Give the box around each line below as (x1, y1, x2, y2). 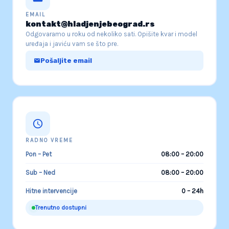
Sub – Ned (26, 169, 55, 177)
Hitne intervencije (26, 187, 77, 195)
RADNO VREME (26, 137, 73, 144)
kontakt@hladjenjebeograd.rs (26, 19, 155, 29)
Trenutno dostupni (35, 204, 86, 212)
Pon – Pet (26, 150, 52, 158)
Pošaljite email (40, 57, 92, 65)
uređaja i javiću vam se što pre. (26, 40, 118, 48)
